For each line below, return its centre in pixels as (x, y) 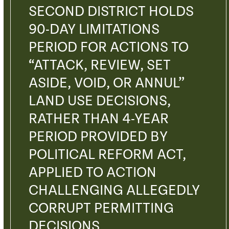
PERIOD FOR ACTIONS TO (108, 48)
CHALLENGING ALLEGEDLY (114, 191)
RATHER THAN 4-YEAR (98, 119)
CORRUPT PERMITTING (101, 209)
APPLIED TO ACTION (92, 173)
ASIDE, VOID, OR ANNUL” (106, 83)
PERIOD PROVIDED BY (98, 137)
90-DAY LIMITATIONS (94, 30)
